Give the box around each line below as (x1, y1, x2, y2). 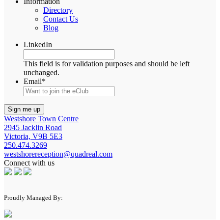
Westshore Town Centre (4, 114, 79, 123)
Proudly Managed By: (4, 193, 63, 201)
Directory (43, 5, 73, 14)
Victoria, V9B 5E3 (4, 132, 62, 140)
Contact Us (43, 14, 78, 23)
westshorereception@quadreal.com (4, 149, 112, 158)
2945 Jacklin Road (4, 123, 62, 132)
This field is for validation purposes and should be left (24, 59, 190, 68)
